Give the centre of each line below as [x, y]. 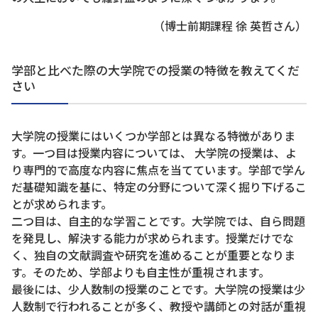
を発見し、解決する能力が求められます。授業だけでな [153, 238]
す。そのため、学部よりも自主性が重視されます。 [141, 272]
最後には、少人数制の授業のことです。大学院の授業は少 [158, 289]
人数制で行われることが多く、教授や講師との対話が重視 [159, 306]
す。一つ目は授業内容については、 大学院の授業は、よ [154, 153]
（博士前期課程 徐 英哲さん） [230, 26]
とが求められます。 [62, 204]
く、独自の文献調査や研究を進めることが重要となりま [153, 255]
